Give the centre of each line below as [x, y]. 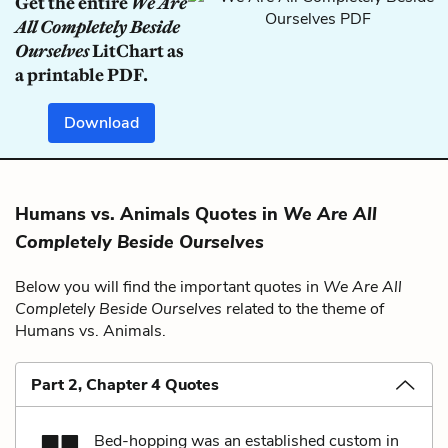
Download [102, 122]
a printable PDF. [81, 74]
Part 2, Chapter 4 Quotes [125, 384]
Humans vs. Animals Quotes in [149, 213]
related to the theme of [303, 308]
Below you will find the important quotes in [169, 286]
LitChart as [136, 50]
